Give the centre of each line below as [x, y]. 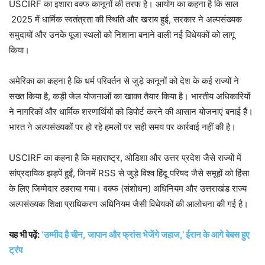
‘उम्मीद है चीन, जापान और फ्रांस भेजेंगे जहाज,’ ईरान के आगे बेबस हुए [146, 235]
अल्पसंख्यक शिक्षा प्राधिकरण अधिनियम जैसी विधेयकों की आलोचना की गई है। [131, 204]
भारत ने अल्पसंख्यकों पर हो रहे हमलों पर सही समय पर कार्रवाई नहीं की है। [124, 127]
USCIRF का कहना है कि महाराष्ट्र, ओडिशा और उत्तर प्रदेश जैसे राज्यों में [125, 158]
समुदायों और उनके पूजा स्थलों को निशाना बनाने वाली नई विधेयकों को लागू [122, 35]
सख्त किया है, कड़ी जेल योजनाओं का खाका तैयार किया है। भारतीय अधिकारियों [130, 96]
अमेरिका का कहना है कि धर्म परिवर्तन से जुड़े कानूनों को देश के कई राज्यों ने [124, 81]
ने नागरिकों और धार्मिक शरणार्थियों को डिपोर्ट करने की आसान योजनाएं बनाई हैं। [131, 112]
